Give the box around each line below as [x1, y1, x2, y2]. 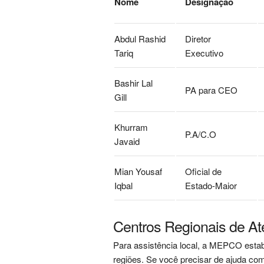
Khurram [114, 121, 148, 133]
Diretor [185, 32, 211, 45]
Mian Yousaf [114, 165, 162, 177]
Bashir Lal [114, 77, 153, 89]
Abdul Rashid [114, 32, 166, 45]
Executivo [185, 47, 223, 59]
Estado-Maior [185, 179, 237, 192]
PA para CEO [185, 84, 237, 96]
